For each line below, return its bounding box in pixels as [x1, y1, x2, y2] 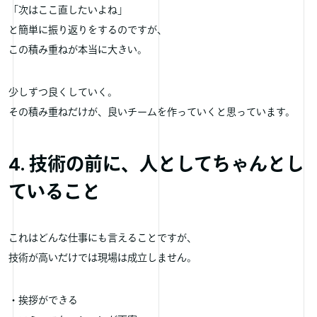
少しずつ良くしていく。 [8, 86, 117, 98]
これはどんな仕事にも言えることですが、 [8, 231, 197, 244]
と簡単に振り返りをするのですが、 [8, 23, 167, 36]
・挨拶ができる [8, 294, 78, 306]
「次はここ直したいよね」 [8, 4, 127, 16]
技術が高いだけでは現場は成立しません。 [8, 251, 197, 264]
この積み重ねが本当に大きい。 [8, 43, 147, 56]
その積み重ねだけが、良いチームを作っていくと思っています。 [8, 105, 295, 118]
